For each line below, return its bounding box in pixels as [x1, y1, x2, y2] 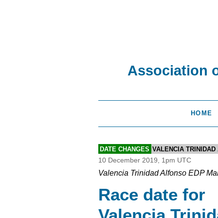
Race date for [98, 185, 205, 204]
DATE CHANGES [99, 145, 149, 153]
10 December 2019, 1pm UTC [98, 156, 191, 164]
